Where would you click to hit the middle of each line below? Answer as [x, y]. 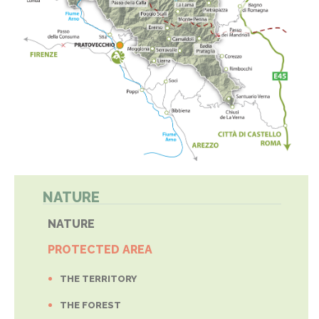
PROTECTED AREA [100, 250]
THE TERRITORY [98, 279]
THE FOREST [90, 305]
